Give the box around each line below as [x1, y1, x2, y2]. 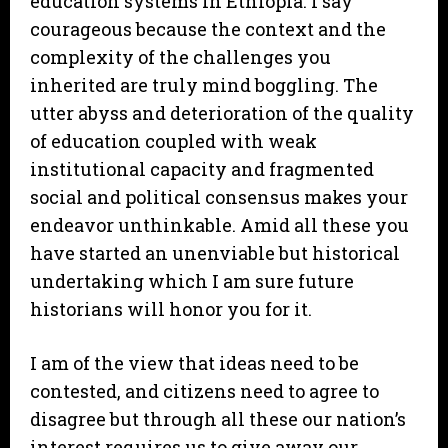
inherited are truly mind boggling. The [30, 73, 378, 98]
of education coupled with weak [30, 129, 317, 154]
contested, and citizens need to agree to [30, 379, 379, 404]
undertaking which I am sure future [30, 269, 354, 294]
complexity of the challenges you [30, 45, 331, 70]
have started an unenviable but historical [30, 241, 400, 266]
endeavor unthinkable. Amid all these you [30, 213, 409, 238]
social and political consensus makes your [30, 185, 408, 210]
